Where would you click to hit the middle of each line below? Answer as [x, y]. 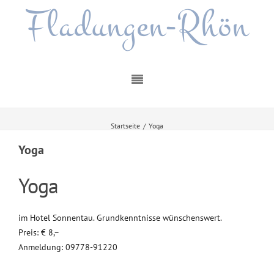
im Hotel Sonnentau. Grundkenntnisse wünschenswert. [120, 218]
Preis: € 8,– [39, 232]
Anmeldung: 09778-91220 [68, 247]
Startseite [125, 126]
